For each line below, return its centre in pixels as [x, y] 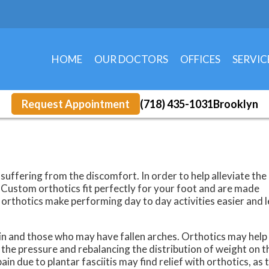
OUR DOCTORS [131, 59]
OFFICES [200, 59]
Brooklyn [235, 104]
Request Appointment [75, 104]
